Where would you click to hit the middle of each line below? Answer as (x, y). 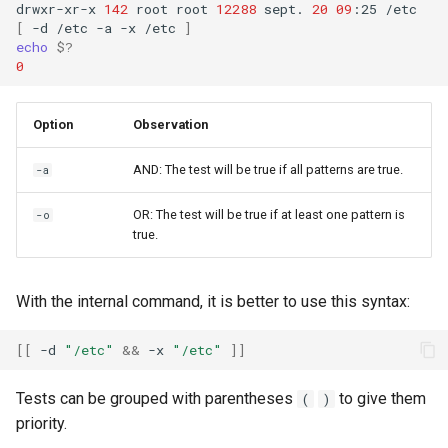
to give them (380, 398)
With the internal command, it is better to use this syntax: (213, 301)
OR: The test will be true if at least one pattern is (269, 214)
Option (53, 124)
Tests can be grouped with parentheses (156, 398)
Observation (170, 124)
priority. (41, 423)
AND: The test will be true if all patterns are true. (268, 169)
